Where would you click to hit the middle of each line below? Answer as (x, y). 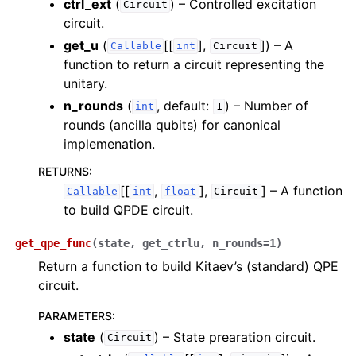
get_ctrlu (171, 243)
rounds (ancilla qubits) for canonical (172, 124)
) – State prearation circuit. (235, 337)
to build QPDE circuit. (128, 209)
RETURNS (64, 171)
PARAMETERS (75, 315)
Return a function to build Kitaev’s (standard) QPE (188, 266)
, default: (185, 105)
